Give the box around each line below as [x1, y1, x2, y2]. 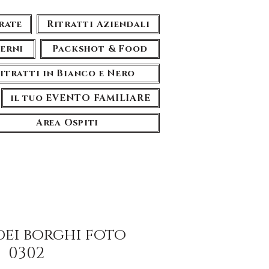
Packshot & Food [52, 43, 148, 55]
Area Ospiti [35, 116, 99, 129]
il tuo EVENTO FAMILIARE [10, 92, 151, 104]
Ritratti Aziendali [46, 18, 150, 31]
